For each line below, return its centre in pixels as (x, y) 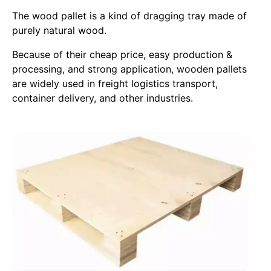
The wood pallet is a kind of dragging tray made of (129, 16)
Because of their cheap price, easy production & (122, 54)
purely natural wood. (59, 30)
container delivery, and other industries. (103, 98)
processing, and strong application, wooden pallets (129, 69)
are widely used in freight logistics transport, (115, 83)
